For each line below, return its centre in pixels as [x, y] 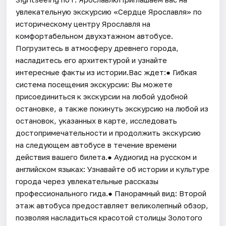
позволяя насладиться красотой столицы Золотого [109, 217]
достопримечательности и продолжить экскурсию [108, 132]
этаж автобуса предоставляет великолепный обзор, [112, 205]
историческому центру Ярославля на [83, 23]
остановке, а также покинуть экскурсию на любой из [112, 108]
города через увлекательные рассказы [87, 181]
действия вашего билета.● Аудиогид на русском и [106, 157]
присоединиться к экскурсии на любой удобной [102, 96]
